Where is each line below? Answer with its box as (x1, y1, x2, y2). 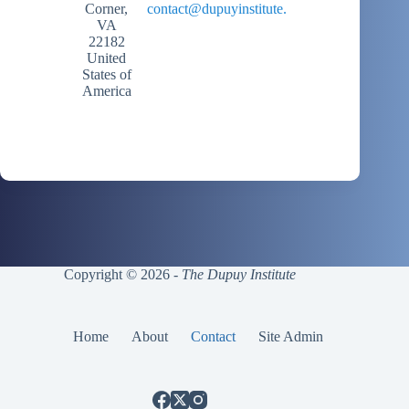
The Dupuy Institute (182, 267, 297, 282)
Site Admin (258, 329, 324, 344)
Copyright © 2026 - (64, 267, 183, 282)
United (87, 50, 126, 66)
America (81, 83, 131, 99)
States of (81, 67, 131, 82)
